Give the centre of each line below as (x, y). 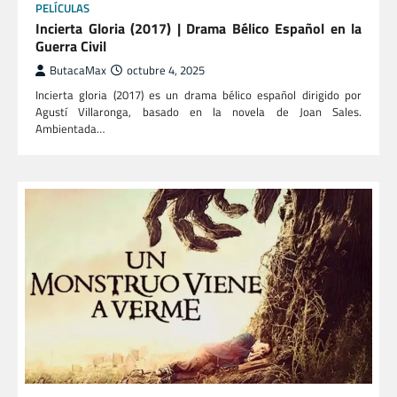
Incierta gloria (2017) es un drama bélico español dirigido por (198, 94)
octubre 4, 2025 (166, 70)
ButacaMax (78, 70)
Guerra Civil (71, 46)
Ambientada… (70, 128)
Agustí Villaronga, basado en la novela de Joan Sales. (198, 111)
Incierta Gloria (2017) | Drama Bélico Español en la (198, 28)
